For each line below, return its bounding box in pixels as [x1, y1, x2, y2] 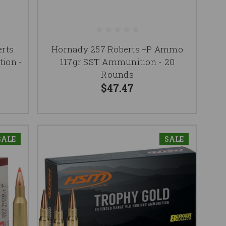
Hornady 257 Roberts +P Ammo [51, 43, 183, 55]
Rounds [101, 69, 134, 81]
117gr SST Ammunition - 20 [60, 56, 175, 68]
